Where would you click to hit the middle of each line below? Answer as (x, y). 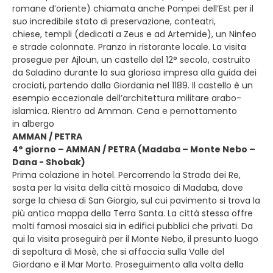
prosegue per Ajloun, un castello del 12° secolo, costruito (131, 59)
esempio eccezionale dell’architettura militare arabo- (127, 98)
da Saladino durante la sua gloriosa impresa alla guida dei (134, 72)
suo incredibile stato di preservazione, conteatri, (114, 21)
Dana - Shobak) (49, 162)
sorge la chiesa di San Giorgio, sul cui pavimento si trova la (136, 200)
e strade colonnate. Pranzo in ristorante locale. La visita (129, 47)
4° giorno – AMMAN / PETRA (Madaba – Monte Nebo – (134, 149)
